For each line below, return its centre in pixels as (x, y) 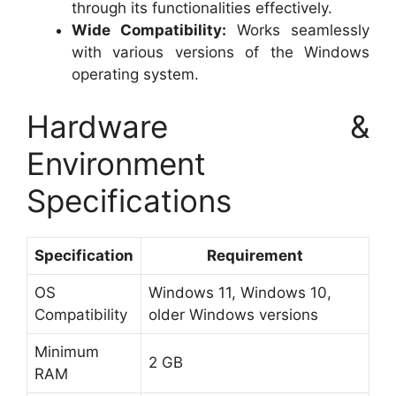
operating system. (135, 74)
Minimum (67, 352)
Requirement (255, 256)
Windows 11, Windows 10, (240, 293)
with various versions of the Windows (221, 52)
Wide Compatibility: (149, 30)
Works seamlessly (298, 30)
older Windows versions (233, 315)
